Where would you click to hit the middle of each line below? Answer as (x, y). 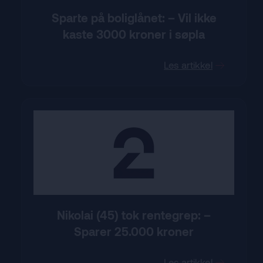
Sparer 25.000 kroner (134, 232)
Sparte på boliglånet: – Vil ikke (134, 18)
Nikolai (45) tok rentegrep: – (134, 215)
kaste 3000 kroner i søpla (134, 34)
